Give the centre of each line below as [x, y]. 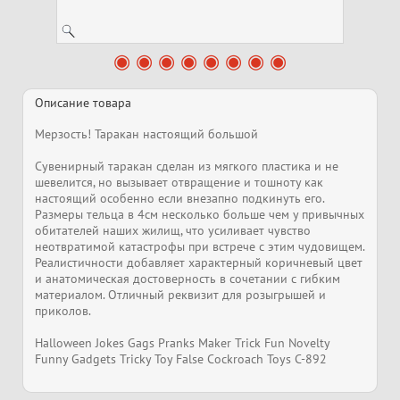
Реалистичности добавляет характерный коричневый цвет [199, 262]
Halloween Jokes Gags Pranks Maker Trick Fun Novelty [182, 343]
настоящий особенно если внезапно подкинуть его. [179, 198]
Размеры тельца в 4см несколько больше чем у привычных [200, 214]
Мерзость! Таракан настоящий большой [146, 134]
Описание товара [83, 103]
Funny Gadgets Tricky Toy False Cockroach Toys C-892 [181, 359]
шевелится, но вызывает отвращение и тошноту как [179, 182]
